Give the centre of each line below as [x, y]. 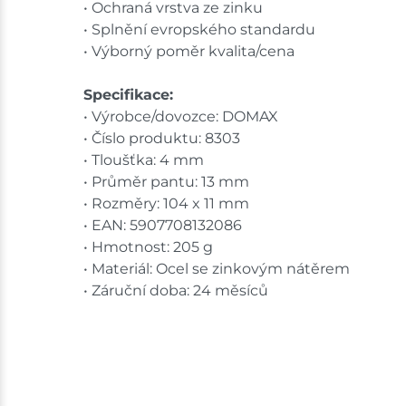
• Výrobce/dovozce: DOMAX [181, 117]
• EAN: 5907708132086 [163, 226]
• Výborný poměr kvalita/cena [189, 52]
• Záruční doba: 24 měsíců [176, 291]
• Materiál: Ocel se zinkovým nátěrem [217, 269]
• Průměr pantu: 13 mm [166, 182]
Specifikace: [128, 95]
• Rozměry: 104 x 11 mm [166, 204]
